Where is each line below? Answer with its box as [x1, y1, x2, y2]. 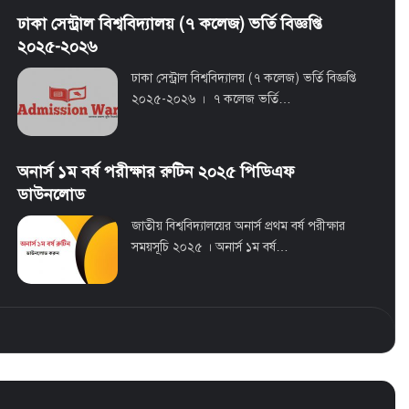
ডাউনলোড [17, 184, 86, 205]
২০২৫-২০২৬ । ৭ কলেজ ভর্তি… [131, 91, 292, 108]
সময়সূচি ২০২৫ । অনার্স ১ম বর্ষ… [131, 239, 289, 256]
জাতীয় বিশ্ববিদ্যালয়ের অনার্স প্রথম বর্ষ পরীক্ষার [131, 218, 346, 235]
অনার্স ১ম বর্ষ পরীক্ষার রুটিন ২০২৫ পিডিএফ [17, 162, 296, 183]
